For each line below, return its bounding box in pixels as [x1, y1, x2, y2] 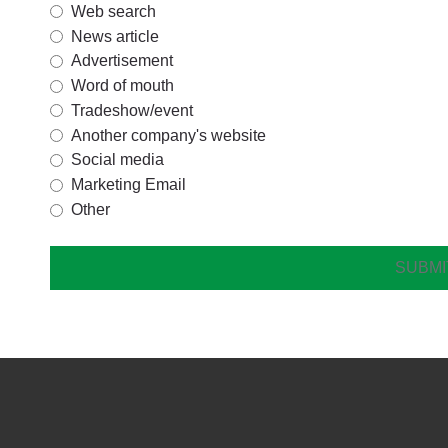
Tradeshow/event [71, 101, 193, 119]
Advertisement [71, 52, 173, 70]
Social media [71, 151, 164, 169]
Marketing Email [71, 176, 186, 194]
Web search [71, 2, 156, 20]
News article [71, 27, 159, 45]
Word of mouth [71, 77, 174, 95]
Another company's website [71, 126, 266, 144]
